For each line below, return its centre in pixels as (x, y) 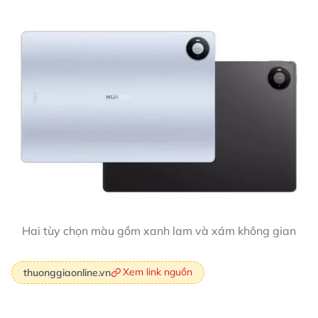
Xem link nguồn (158, 272)
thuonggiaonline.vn (67, 272)
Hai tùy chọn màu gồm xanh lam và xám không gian (159, 231)
